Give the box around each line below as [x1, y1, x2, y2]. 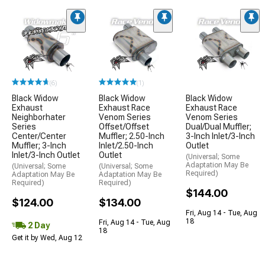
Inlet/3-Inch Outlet [12, 150, 80, 160]
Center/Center [12, 131, 66, 141]
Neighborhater [12, 112, 66, 122]
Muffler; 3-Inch [12, 141, 66, 150]
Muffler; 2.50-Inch [99, 131, 164, 141]
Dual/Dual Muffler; [186, 122, 251, 131]
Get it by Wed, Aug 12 [12, 234, 82, 242]
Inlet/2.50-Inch [99, 141, 153, 150]
